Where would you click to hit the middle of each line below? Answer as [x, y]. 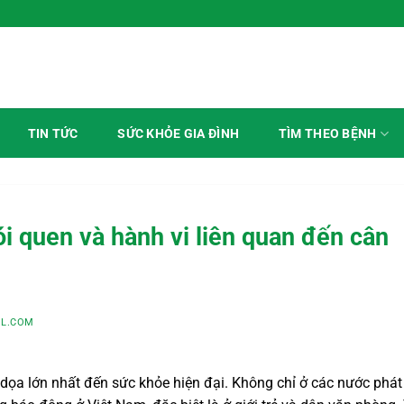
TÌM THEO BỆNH [327, 133]
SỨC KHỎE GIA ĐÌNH [179, 134]
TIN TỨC [53, 134]
